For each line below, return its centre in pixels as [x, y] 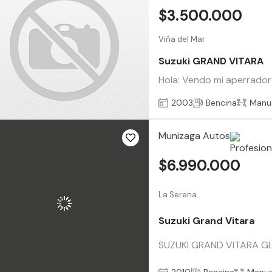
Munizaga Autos [195, 136]
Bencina [222, 102]
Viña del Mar [182, 39]
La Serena [178, 194]
